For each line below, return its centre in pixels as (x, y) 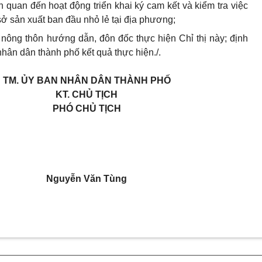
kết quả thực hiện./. (120, 52)
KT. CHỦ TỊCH (87, 94)
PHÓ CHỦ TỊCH (87, 108)
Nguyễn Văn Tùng (87, 179)
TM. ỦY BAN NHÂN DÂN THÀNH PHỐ (87, 80)
